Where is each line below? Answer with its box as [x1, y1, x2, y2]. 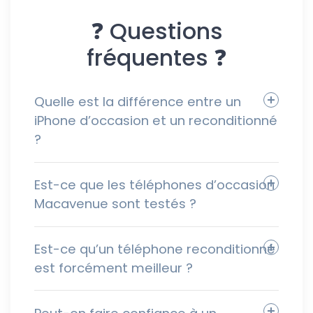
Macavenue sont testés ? [34, 195, 196, 213]
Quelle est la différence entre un [34, 93, 241, 111]
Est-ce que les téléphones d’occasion [34, 176, 275, 194]
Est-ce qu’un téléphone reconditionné [34, 240, 275, 258]
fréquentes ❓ [86, 41, 227, 73]
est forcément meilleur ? [34, 259, 193, 277]
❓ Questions [90, 15, 223, 47]
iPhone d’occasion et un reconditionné [34, 112, 277, 130]
